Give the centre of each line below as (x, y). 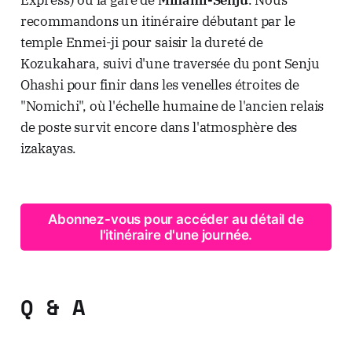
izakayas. (48, 148)
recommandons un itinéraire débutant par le (158, 21)
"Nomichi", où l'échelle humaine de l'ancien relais (172, 106)
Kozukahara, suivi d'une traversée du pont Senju (170, 63)
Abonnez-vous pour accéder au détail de (176, 220)
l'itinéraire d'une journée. (176, 235)
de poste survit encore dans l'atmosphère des (159, 127)
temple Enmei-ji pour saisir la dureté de (141, 42)
